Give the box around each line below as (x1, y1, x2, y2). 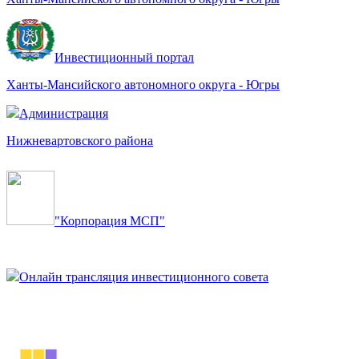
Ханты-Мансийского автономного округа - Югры (6, 77, 280, 91)
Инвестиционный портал (54, 50, 194, 64)
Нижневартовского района (6, 133, 153, 147)
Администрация (19, 106, 108, 120)
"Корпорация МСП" (54, 213, 165, 228)
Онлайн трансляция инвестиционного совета (19, 269, 268, 284)
